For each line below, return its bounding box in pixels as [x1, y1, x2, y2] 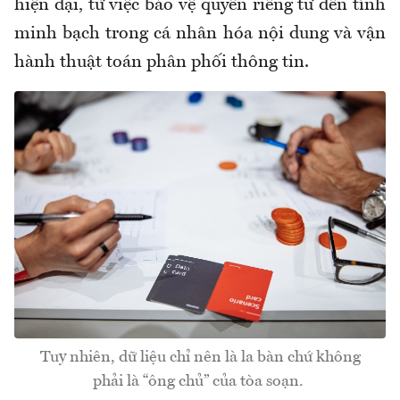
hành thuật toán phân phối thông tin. [14, 53, 309, 71]
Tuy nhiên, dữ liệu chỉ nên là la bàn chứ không [39, 349, 361, 366]
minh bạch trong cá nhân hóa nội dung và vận [14, 24, 386, 43]
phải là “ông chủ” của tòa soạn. [93, 373, 307, 390]
